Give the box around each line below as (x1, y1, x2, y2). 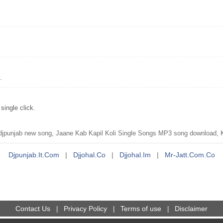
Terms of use (120, 205, 161, 213)
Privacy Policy (64, 205, 107, 213)
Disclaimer (175, 205, 208, 213)
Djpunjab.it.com (8, 151, 59, 159)
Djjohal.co (73, 151, 106, 159)
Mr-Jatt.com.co (164, 151, 215, 159)
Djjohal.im (119, 151, 151, 159)
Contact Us (15, 205, 50, 213)
